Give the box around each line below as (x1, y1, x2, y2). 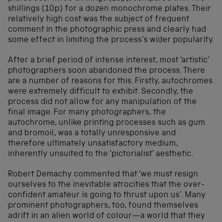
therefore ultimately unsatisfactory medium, (8, 139, 178, 148)
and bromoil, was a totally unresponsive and (8, 129, 176, 138)
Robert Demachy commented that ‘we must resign (8, 170, 198, 179)
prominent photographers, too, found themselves (8, 201, 198, 210)
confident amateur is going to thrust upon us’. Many (8, 191, 206, 200)
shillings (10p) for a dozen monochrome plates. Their (8, 4, 211, 13)
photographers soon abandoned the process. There (8, 66, 205, 75)
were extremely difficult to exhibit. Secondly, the (8, 87, 193, 96)
